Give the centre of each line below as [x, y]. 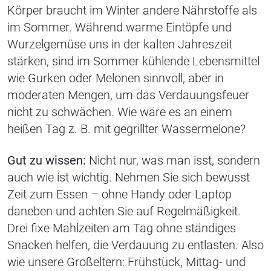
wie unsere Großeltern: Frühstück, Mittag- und [126, 262]
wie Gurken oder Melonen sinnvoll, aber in [116, 78]
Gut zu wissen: [47, 161]
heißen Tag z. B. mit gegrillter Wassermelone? [126, 129]
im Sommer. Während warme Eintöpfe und [119, 28]
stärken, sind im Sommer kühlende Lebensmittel [133, 61]
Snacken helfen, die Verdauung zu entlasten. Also [135, 245]
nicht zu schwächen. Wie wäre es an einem [120, 112]
